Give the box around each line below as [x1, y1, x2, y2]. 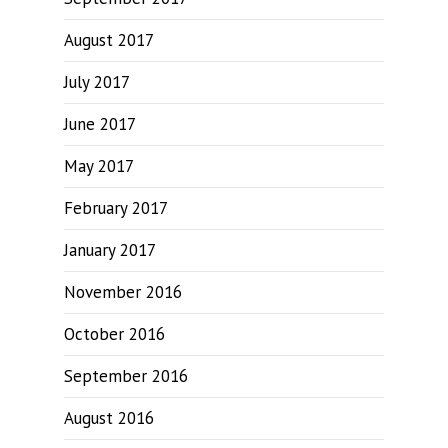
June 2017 [64, 113, 136, 135]
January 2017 [64, 239, 156, 261]
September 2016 [64, 365, 188, 387]
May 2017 [64, 155, 134, 177]
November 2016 [64, 281, 182, 303]
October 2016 [64, 323, 165, 345]
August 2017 [64, 29, 154, 51]
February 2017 [64, 197, 168, 219]
